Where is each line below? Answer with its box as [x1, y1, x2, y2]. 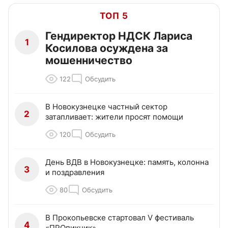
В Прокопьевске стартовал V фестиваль [45, 213, 194, 223]
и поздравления [45, 167, 104, 178]
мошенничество [45, 54, 132, 67]
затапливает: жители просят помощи [45, 112, 183, 122]
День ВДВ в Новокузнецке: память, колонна [45, 157, 209, 167]
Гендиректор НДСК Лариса [45, 30, 192, 43]
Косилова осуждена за [45, 42, 168, 55]
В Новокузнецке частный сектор [45, 102, 167, 112]
